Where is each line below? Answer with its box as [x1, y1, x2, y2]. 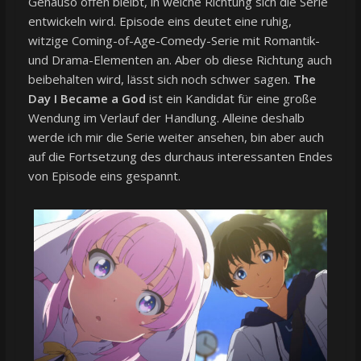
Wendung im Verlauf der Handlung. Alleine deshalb [27, 109, 305, 126]
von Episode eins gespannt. [27, 167, 180, 184]
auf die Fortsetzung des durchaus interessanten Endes [27, 147, 333, 164]
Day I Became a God [27, 89, 146, 106]
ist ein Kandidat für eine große [145, 89, 317, 106]
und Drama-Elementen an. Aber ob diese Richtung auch [27, 51, 332, 68]
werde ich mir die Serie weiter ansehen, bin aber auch [27, 128, 324, 145]
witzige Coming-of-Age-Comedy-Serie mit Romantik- [27, 31, 320, 48]
